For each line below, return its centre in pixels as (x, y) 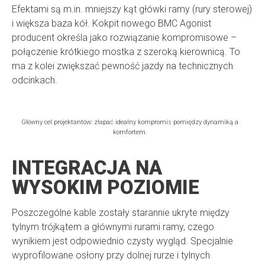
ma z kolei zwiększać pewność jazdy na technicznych (122, 66)
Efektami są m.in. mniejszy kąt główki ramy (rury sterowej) (132, 9)
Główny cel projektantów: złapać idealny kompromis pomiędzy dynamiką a (130, 122)
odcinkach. (35, 80)
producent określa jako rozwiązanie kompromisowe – (124, 38)
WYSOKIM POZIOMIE (106, 188)
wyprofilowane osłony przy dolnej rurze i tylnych (111, 256)
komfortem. (130, 132)
